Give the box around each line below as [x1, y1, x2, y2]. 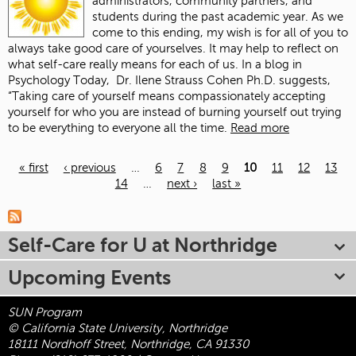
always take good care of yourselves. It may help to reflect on [8, 41, 339, 55]
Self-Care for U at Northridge [8, 233, 277, 257]
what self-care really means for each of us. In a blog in [8, 57, 302, 71]
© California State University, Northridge [8, 321, 227, 335]
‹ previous [63, 161, 116, 174]
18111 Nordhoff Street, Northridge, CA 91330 [8, 337, 249, 350]
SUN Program [8, 305, 82, 319]
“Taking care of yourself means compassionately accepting [8, 89, 326, 103]
